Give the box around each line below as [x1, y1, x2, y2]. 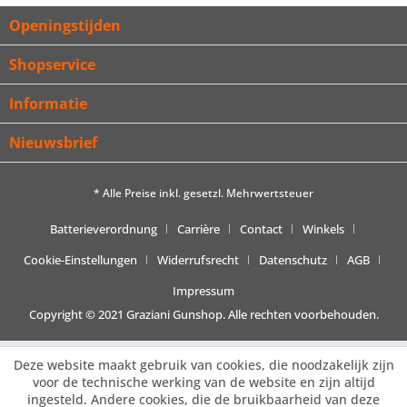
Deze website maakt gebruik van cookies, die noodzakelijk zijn [13, 356, 394, 373]
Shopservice [9, 55, 95, 75]
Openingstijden [9, 15, 121, 36]
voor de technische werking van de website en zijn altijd [32, 373, 375, 391]
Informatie [9, 94, 87, 114]
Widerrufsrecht [157, 251, 239, 268]
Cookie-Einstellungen [24, 251, 137, 268]
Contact [239, 220, 283, 237]
